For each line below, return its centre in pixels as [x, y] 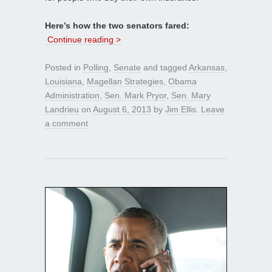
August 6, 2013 [122, 109]
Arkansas [207, 67]
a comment [66, 123]
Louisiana [63, 81]
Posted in [64, 67]
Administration [72, 95]
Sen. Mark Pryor [135, 95]
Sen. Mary [191, 95]
